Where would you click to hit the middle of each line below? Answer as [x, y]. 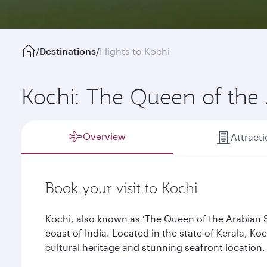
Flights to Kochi [135, 51]
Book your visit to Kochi [122, 188]
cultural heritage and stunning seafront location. [155, 247]
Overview [105, 136]
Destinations [68, 51]
